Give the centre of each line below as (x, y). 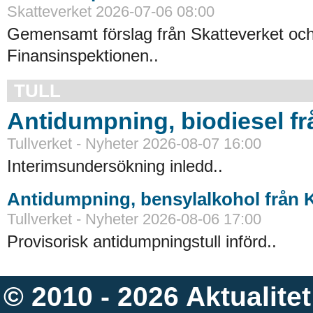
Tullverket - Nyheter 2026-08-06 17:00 (134, 219)
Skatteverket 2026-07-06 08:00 (111, 11)
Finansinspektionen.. (83, 55)
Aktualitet (248, 297)
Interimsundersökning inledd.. (115, 166)
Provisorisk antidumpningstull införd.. (142, 241)
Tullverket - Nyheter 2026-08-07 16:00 (134, 143)
